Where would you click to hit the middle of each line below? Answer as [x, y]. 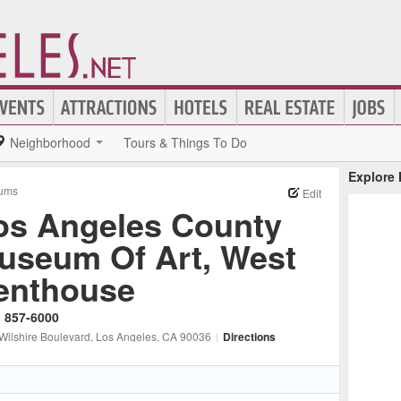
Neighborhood [50, 142]
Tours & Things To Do [185, 142]
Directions [249, 337]
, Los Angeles [124, 336]
